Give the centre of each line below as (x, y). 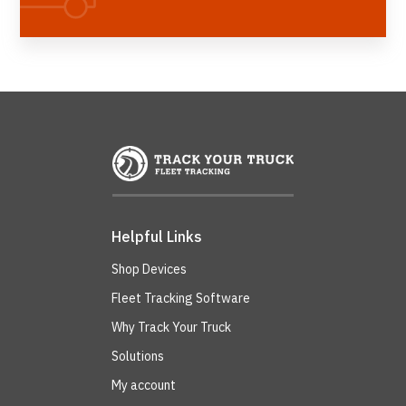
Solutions (138, 356)
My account (144, 385)
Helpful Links (157, 236)
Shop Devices (149, 269)
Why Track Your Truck (171, 327)
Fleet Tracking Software (181, 298)
